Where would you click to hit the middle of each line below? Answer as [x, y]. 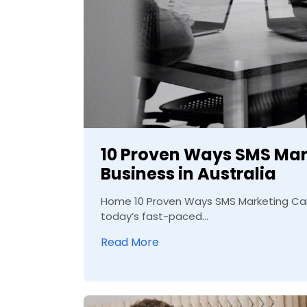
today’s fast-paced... [155, 216]
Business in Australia [188, 173]
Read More [130, 242]
